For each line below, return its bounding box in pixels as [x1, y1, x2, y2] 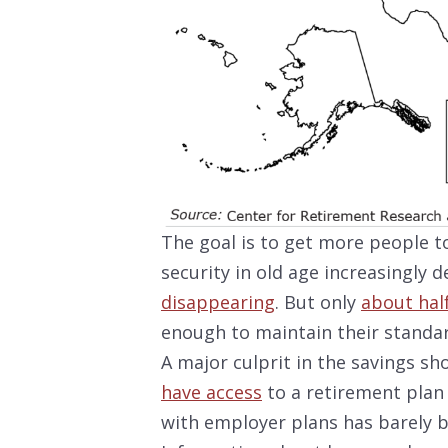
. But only [275, 290, 361, 315]
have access [161, 380, 262, 405]
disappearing [161, 290, 275, 315]
